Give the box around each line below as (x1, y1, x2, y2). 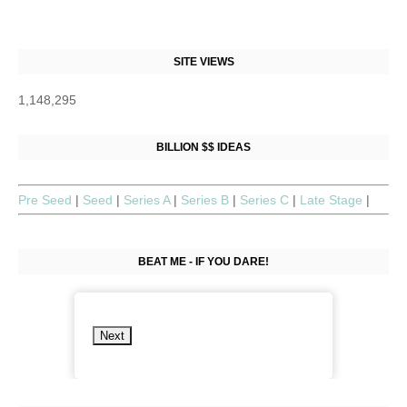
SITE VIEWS (173, 55, 234, 68)
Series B (181, 193, 233, 207)
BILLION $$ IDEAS (156, 141, 251, 154)
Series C (240, 193, 293, 207)
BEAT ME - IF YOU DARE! (138, 255, 269, 268)
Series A (124, 193, 174, 207)
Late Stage (300, 193, 366, 207)
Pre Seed (18, 193, 75, 207)
